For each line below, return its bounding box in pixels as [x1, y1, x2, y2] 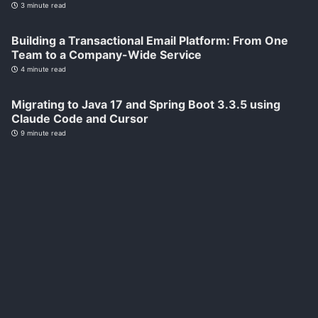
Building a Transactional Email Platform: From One [11, 33, 288, 48]
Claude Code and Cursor [11, 111, 148, 126]
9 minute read [18, 129, 66, 138]
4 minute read [18, 65, 66, 74]
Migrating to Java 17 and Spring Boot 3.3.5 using [11, 97, 280, 112]
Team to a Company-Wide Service [11, 48, 202, 62]
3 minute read [18, 1, 66, 10]
